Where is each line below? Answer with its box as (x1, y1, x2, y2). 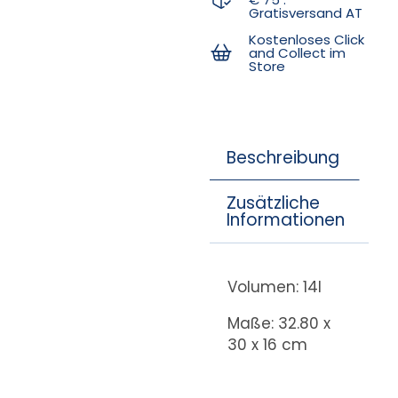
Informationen (226, 208, 345, 233)
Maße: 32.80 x (227, 312, 330, 334)
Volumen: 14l (227, 275, 322, 298)
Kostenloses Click (249, 29, 365, 49)
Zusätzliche (226, 191, 320, 216)
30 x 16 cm (227, 333, 307, 355)
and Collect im (249, 43, 346, 62)
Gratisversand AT (249, 3, 363, 22)
